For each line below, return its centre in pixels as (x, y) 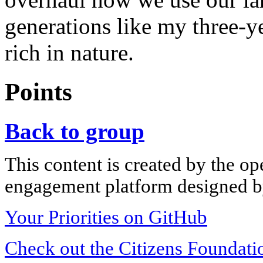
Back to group (75, 131)
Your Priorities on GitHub (106, 217)
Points (38, 92)
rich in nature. (69, 52)
